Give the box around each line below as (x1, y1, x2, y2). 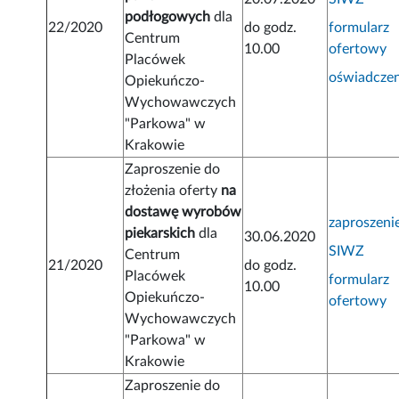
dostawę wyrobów (125, 205, 242, 220)
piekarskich (125, 226, 196, 241)
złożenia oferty (125, 183, 222, 199)
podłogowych (125, 10, 211, 25)
